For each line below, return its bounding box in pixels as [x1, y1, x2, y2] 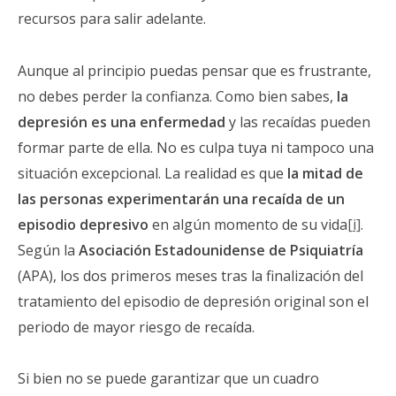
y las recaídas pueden [225, 111, 370, 132]
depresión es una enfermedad [18, 111, 225, 132]
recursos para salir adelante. [18, 9, 206, 28]
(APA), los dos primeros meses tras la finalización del [18, 265, 363, 286]
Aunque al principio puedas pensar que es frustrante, [18, 60, 371, 80]
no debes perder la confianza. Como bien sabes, [18, 86, 337, 106]
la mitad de [287, 163, 363, 183]
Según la [18, 240, 79, 260]
